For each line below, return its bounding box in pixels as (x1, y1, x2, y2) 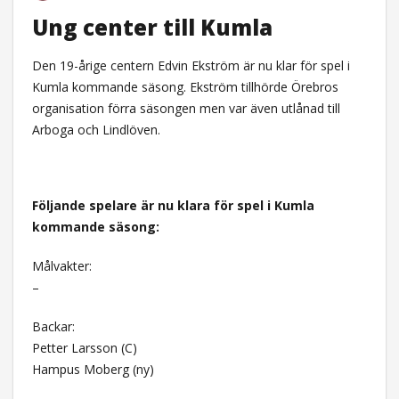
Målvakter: (31, 256, 92, 274)
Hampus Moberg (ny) (31, 360, 154, 378)
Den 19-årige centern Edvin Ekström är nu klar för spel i (31, 56, 350, 74)
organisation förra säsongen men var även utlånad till (31, 99, 340, 117)
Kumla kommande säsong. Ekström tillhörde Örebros (31, 77, 338, 95)
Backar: (31, 317, 75, 335)
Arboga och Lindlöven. (31, 120, 160, 138)
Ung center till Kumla (31, 12, 273, 42)
